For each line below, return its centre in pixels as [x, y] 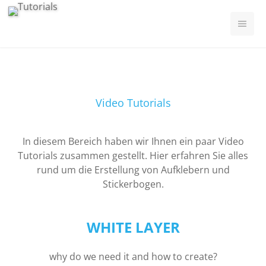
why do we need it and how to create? [133, 256]
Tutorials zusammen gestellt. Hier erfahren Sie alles [133, 156]
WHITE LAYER [133, 227]
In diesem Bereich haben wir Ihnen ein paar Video [133, 141]
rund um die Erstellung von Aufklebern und [133, 170]
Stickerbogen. [133, 184]
